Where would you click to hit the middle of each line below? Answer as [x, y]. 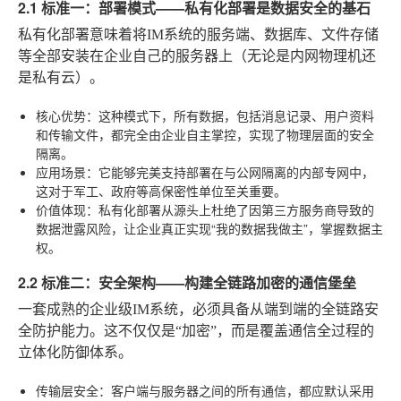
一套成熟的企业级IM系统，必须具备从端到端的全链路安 [198, 309]
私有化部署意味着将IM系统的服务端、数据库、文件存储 [198, 34]
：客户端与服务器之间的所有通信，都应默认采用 [236, 390]
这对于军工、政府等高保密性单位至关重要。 [161, 190]
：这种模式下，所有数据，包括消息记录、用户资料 [230, 115]
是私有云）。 [61, 77]
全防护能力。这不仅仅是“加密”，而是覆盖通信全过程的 [196, 330]
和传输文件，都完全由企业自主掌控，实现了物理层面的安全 [205, 134]
